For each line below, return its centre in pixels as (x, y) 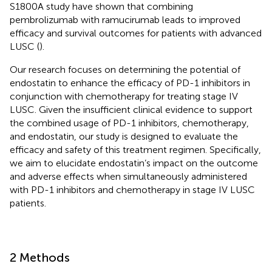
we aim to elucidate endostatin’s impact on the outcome (134, 163)
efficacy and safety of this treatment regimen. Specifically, (135, 149)
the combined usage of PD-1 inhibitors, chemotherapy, (129, 123)
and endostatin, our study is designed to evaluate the (124, 136)
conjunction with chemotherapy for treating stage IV (124, 96)
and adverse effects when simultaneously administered (128, 176)
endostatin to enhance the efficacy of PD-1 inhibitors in (130, 83)
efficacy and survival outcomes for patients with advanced (136, 33)
